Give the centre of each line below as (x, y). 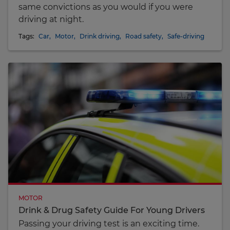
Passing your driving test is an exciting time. (109, 223)
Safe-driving (186, 36)
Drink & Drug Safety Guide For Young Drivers (112, 210)
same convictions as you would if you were (106, 7)
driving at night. (51, 19)
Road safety (143, 36)
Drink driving (100, 36)
